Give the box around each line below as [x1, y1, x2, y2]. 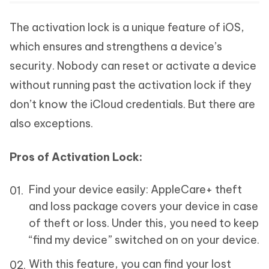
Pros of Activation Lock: [10, 150, 142, 165]
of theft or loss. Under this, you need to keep [29, 216, 259, 231]
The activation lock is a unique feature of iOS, [10, 20, 244, 35]
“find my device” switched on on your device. [29, 233, 259, 247]
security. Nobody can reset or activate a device [10, 59, 256, 73]
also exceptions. [10, 116, 93, 131]
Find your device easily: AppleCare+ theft [29, 183, 242, 197]
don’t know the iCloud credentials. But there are [10, 97, 255, 112]
